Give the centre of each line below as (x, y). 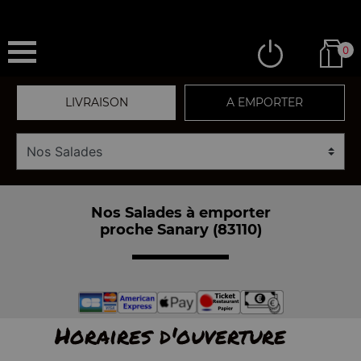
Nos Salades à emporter (180, 212)
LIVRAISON (96, 102)
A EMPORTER (265, 102)
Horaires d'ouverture (170, 335)
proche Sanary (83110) (180, 229)
